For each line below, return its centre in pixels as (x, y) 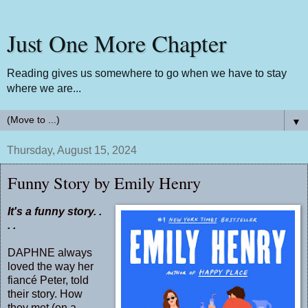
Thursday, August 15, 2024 (72, 150)
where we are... (44, 88)
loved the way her (51, 266)
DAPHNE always (50, 252)
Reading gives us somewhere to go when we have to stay (147, 73)
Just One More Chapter (117, 43)
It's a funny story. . (55, 211)
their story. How (45, 294)
